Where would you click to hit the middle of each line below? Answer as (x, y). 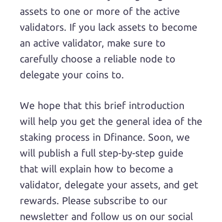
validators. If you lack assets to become (109, 27)
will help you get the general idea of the (111, 121)
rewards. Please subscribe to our (94, 200)
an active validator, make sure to (93, 43)
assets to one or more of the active (100, 11)
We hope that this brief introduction (102, 105)
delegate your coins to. (75, 75)
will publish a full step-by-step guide (102, 153)
